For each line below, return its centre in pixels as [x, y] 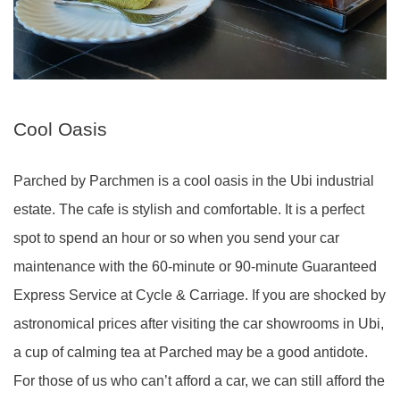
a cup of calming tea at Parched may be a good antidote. [191, 352]
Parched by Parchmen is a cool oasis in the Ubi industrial [194, 180]
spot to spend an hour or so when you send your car [176, 237]
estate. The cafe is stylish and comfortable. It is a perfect [189, 209]
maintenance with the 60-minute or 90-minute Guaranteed [195, 266]
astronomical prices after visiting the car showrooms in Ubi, [199, 323]
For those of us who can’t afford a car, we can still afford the [199, 380]
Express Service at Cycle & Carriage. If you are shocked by [200, 295]
